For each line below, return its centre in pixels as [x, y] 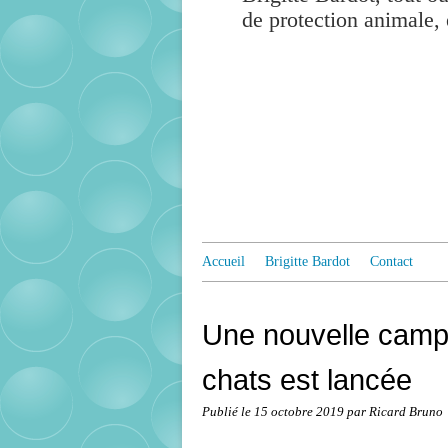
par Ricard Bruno [395, 412]
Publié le [228, 412]
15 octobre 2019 [300, 412]
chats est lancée [307, 379]
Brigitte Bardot [307, 261]
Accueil [223, 261]
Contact [391, 261]
